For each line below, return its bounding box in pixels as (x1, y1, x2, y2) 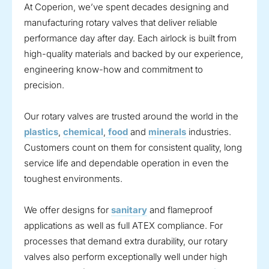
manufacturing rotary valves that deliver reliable (24, 17, 217, 29)
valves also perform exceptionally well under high (24, 251, 228, 263)
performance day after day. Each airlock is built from (24, 32, 237, 44)
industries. (189, 126, 231, 138)
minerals (148, 126, 186, 138)
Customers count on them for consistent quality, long (24, 142, 242, 154)
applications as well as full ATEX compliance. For (24, 220, 223, 232)
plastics (24, 126, 58, 138)
